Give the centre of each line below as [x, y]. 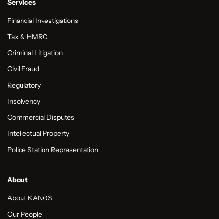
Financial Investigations [43, 21]
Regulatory [24, 85]
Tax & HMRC [27, 37]
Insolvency [24, 101]
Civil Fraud [23, 69]
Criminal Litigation [35, 53]
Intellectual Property [38, 134]
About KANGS [30, 198]
